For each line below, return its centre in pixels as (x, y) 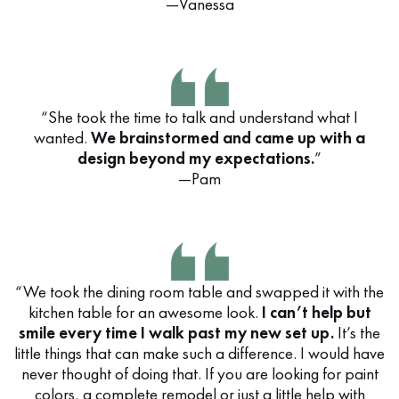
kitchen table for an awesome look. (145, 312)
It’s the (359, 333)
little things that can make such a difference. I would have (199, 353)
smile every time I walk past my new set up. (178, 333)
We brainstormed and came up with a (228, 138)
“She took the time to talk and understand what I (199, 117)
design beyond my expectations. (196, 158)
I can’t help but (316, 312)
